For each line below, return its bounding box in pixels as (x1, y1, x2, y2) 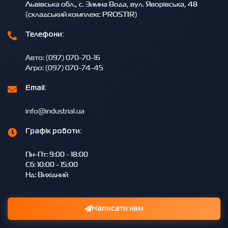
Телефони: (25, 32, 64, 38)
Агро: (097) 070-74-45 (25, 62, 103, 73)
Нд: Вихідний (25, 169, 68, 180)
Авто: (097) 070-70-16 (25, 52, 100, 63)
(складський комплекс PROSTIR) (25, 9, 137, 20)
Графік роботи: (25, 128, 82, 135)
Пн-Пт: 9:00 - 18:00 (25, 149, 88, 160)
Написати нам (92, 206, 144, 212)
